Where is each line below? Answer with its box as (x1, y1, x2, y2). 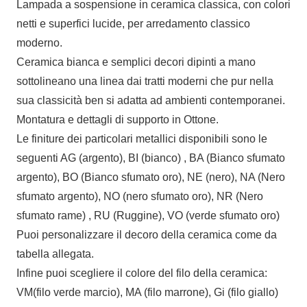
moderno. (16, 36, 62, 49)
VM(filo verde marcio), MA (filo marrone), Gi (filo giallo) (16, 286, 278, 298)
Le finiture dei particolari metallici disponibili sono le (16, 132, 267, 145)
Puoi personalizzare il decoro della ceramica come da (16, 228, 277, 241)
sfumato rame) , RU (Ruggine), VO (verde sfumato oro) (16, 209, 280, 221)
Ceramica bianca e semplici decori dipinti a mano (16, 56, 256, 68)
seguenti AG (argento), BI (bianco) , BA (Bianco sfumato (16, 151, 285, 164)
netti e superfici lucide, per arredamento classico (16, 17, 250, 29)
